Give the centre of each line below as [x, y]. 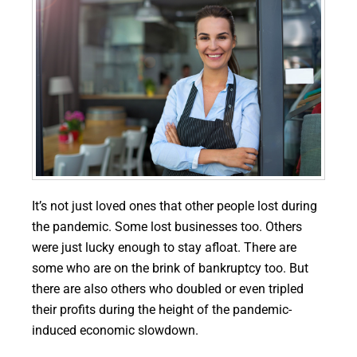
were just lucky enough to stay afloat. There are [164, 248]
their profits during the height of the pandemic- [162, 310]
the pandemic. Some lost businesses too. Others [167, 228]
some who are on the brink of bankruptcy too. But [170, 269]
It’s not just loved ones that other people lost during [175, 207]
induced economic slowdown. [115, 331]
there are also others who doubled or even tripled [168, 290]
